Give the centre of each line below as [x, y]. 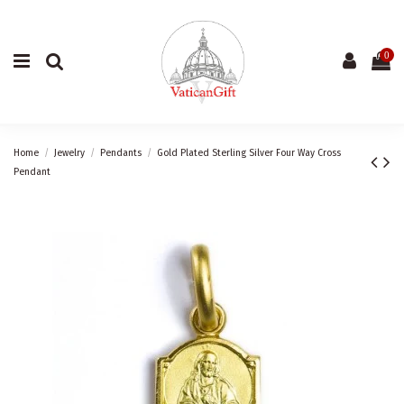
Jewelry [70, 152]
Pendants [121, 152]
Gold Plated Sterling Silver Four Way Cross [249, 152]
